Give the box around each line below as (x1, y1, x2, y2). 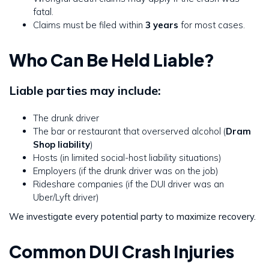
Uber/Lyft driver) (33, 192, 99, 204)
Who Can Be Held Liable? (9, 49, 214, 71)
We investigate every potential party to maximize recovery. (9, 211, 256, 223)
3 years (145, 19, 178, 31)
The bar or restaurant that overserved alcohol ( (33, 125, 226, 138)
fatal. (33, 6, 53, 18)
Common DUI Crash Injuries (9, 241, 234, 262)
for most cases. (178, 19, 245, 31)
